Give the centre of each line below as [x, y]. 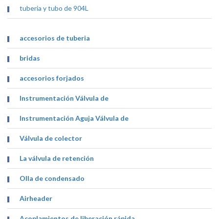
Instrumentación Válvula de [64, 98]
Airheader [36, 198]
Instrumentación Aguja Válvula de [74, 118]
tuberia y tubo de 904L [54, 8]
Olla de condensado [52, 178]
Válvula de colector [51, 138]
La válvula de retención [57, 158]
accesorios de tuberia [55, 38]
